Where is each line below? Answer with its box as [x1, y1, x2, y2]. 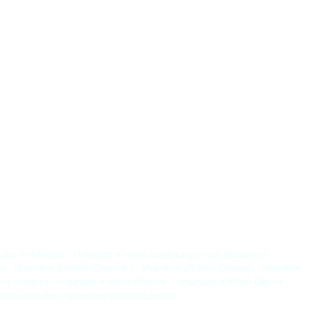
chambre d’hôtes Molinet [57, 276, 166, 288]
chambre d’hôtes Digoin [177, 276, 282, 288]
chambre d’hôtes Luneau [67, 290, 177, 302]
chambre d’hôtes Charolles [15, 262, 133, 274]
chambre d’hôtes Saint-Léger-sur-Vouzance [73, 248, 266, 260]
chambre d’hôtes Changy [142, 262, 253, 274]
